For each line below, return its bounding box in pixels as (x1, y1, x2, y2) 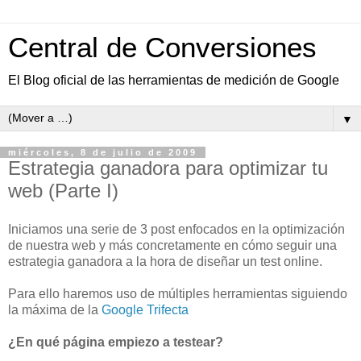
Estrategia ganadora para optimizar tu (8, 157, 328, 179)
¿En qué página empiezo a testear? (8, 334, 223, 349)
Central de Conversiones (8, 32, 317, 63)
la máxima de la (8, 302, 102, 317)
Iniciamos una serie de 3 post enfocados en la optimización (8, 222, 345, 236)
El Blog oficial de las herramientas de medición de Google (8, 73, 339, 87)
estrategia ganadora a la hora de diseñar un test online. (8, 254, 322, 268)
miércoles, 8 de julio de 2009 (8, 147, 197, 157)
